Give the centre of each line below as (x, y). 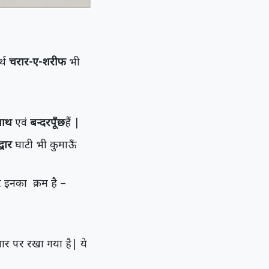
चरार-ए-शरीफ (38, 61)
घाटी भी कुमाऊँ (46, 144)
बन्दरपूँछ (46, 122)
